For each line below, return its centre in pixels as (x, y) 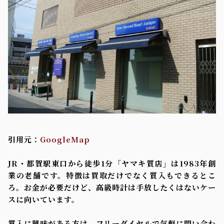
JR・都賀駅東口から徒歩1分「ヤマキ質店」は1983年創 (112, 163)
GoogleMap (65, 139)
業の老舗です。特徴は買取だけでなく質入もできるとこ (112, 175)
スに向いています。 (44, 199)
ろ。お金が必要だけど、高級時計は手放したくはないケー (112, 187)
